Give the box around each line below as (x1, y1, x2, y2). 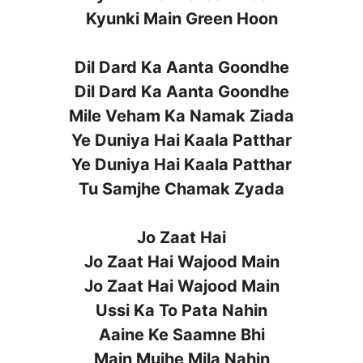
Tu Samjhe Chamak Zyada (79, 178, 284, 199)
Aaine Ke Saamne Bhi (98, 324, 265, 344)
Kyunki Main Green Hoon (85, 8, 278, 28)
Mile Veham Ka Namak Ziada (69, 105, 294, 126)
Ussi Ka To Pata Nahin (96, 300, 267, 320)
